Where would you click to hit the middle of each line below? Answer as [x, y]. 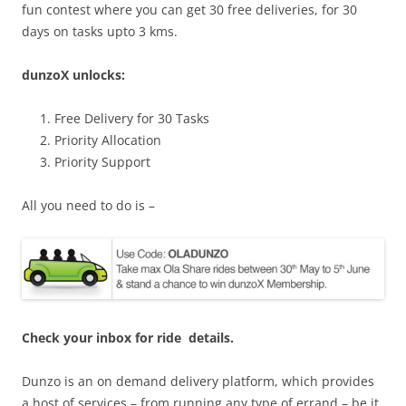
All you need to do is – [88, 205]
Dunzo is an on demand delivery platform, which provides [198, 381]
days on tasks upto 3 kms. [100, 31]
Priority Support [102, 162]
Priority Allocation [108, 140]
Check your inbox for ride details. [128, 337]
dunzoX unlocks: [77, 75]
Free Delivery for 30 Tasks [134, 118]
